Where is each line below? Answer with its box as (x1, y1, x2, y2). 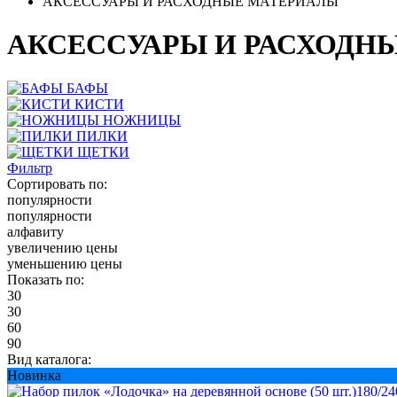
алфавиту (7, 223, 64, 239)
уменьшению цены (7, 255, 122, 271)
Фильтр (7, 160, 52, 175)
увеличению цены (7, 239, 118, 255)
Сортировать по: (7, 175, 107, 191)
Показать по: (7, 271, 84, 287)
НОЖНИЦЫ (103, 112, 181, 128)
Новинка (7, 367, 61, 383)
